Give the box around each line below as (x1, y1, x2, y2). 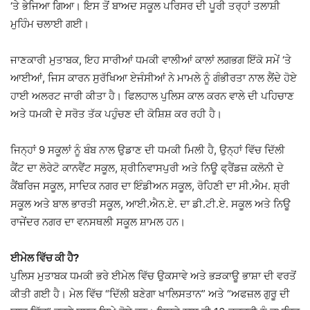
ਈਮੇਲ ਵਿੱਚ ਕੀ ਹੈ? (10, 251, 79, 265)
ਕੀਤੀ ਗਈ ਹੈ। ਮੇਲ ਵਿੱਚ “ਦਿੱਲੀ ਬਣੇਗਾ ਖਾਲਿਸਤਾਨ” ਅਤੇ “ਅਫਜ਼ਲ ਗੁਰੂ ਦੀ (10, 287, 290, 301)
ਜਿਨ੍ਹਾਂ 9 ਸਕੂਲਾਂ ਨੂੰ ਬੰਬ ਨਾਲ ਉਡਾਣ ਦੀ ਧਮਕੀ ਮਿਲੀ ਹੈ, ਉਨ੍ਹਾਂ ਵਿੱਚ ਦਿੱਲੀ (10, 143, 285, 157)
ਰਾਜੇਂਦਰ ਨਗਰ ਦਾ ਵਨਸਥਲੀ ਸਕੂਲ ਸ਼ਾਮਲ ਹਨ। (10, 215, 185, 229)
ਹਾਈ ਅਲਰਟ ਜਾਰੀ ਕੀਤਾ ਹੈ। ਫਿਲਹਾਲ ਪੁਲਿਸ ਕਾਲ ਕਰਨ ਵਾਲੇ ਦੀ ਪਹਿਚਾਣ (10, 89, 294, 103)
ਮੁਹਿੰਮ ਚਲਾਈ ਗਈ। (10, 17, 89, 31)
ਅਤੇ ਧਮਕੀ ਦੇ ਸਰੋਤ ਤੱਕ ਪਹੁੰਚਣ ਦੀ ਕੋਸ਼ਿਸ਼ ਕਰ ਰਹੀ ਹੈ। (10, 107, 222, 121)
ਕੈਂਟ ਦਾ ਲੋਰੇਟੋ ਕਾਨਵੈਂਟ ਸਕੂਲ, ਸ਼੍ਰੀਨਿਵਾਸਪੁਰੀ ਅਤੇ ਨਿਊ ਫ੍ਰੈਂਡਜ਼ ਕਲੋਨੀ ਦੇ (10, 161, 284, 175)
